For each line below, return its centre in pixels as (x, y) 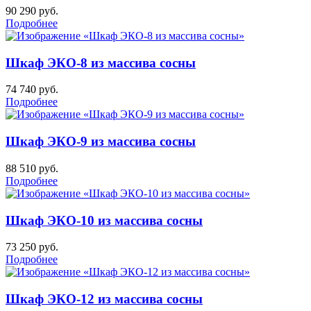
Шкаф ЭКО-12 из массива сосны (104, 299)
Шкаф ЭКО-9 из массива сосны (101, 142)
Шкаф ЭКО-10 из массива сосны (104, 220)
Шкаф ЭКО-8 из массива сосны (101, 62)
